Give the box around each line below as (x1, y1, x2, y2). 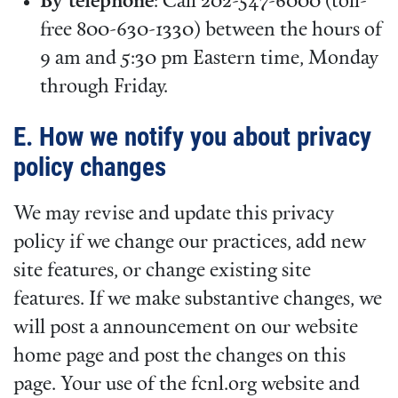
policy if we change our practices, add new (13, 233, 366, 254)
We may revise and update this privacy (13, 204, 334, 226)
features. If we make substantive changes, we (13, 290, 382, 311)
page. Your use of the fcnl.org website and (13, 375, 360, 396)
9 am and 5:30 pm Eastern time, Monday (40, 48, 378, 69)
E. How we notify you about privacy (13, 121, 371, 152)
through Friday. (40, 76, 168, 98)
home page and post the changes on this (13, 346, 346, 368)
